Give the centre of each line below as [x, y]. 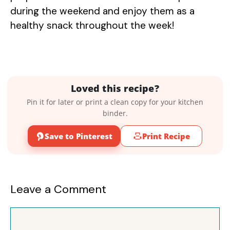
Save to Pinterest [79, 136]
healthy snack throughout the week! [92, 25]
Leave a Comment [58, 189]
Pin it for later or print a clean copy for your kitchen [115, 102]
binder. [115, 113]
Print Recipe [166, 136]
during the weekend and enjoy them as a [102, 11]
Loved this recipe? [115, 89]
